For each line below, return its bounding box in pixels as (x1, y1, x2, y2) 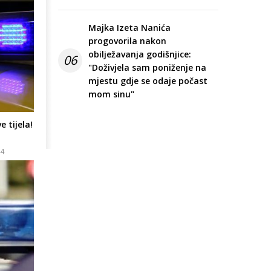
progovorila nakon (88, 35, 166, 47)
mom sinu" (88, 88, 134, 100)
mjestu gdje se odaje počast (88, 75, 207, 87)
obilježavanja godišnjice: (88, 48, 191, 60)
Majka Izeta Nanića (88, 22, 171, 34)
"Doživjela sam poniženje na (88, 62, 206, 74)
